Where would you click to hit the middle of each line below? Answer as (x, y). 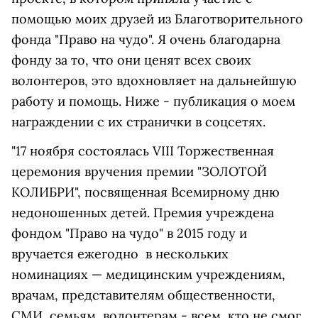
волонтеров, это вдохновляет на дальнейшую (154, 81)
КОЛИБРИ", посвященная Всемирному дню (146, 192)
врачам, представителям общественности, (143, 295)
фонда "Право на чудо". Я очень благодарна (146, 39)
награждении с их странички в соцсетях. (138, 122)
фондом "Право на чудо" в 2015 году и (129, 233)
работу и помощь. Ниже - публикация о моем (153, 101)
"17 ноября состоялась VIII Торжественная (143, 151)
